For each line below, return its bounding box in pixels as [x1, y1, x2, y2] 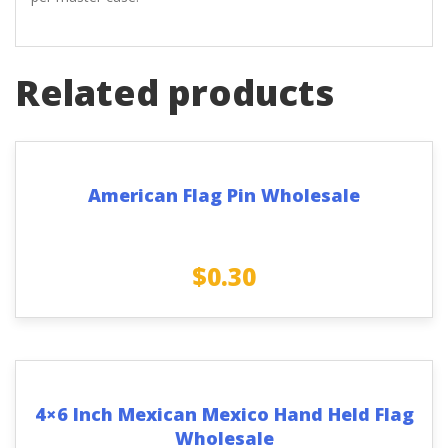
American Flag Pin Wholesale [88, 182, 360, 207]
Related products [15, 67, 334, 117]
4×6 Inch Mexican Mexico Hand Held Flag [34, 401, 414, 426]
